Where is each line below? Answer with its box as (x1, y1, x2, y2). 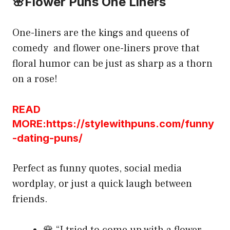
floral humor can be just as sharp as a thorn (12, 57, 213, 71)
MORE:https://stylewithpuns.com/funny (12, 118, 214, 130)
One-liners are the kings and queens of (12, 26, 189, 40)
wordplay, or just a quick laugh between (12, 177, 192, 191)
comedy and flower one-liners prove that (12, 42, 200, 55)
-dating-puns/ (12, 132, 83, 145)
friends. (12, 193, 48, 206)
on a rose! (12, 72, 57, 86)
